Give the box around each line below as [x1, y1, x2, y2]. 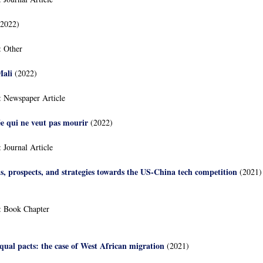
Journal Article [4, 141, 53, 153]
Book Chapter [4, 203, 49, 214]
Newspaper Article [4, 92, 65, 103]
